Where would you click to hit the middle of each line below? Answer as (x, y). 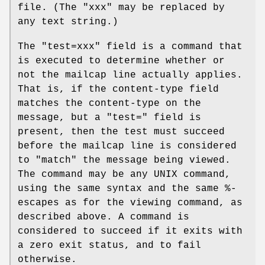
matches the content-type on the (109, 103)
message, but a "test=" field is (109, 117)
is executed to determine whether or (121, 61)
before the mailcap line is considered (127, 146)
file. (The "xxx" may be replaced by (121, 7)
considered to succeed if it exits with (130, 231)
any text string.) (68, 22)
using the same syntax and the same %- (127, 188)
